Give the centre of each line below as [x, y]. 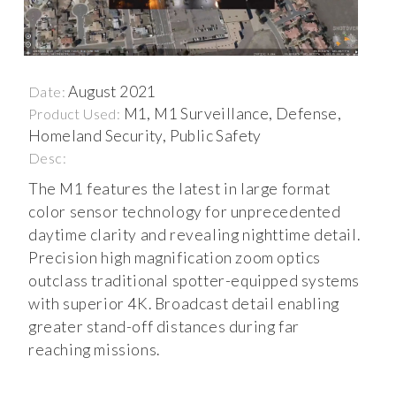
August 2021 [112, 91]
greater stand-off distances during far [164, 326]
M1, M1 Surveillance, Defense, [232, 113]
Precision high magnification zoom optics [175, 257]
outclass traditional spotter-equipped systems [194, 280]
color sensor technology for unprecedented [185, 211]
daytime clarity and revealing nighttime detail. [194, 234]
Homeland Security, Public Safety [145, 135]
